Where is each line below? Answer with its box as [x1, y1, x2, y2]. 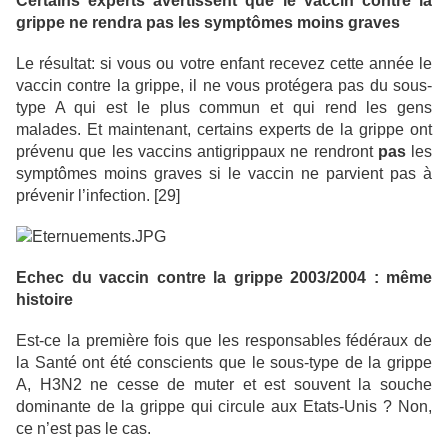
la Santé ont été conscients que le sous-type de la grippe [16, 354, 432, 372]
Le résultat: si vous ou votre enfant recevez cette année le [16, 55, 432, 73]
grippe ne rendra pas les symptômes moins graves [16, 14, 400, 32]
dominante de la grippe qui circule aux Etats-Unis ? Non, [16, 398, 432, 416]
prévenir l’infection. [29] [16, 187, 180, 205]
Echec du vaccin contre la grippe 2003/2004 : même [16, 269, 432, 287]
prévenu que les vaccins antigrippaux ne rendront [16, 143, 378, 161]
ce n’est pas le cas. [16, 420, 151, 438]
